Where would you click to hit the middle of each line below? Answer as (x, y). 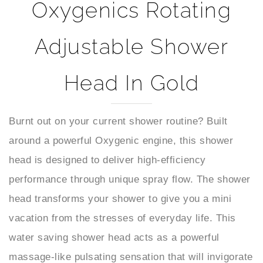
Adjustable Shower (131, 27)
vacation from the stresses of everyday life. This (122, 198)
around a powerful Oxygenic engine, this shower (121, 121)
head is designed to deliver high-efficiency (107, 140)
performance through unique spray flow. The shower (130, 160)
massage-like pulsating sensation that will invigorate (131, 237)
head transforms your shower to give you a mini (120, 179)
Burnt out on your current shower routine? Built (118, 102)
